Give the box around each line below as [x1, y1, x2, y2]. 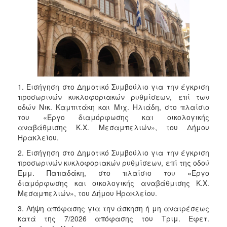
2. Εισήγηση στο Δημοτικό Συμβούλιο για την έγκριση [18, 147, 209, 158]
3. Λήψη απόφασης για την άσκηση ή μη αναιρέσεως [18, 203, 209, 213]
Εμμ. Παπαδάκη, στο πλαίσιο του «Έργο [18, 167, 209, 178]
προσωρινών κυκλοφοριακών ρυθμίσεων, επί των [18, 91, 209, 102]
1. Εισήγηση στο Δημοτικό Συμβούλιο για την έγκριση [18, 81, 209, 92]
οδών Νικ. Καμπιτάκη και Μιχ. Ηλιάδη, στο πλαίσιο [18, 101, 209, 112]
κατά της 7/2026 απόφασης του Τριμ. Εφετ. [18, 213, 209, 223]
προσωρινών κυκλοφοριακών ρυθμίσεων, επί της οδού [18, 157, 209, 168]
